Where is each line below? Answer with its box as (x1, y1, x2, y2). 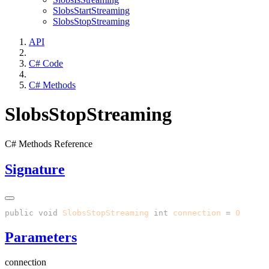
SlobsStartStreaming (53, 5, 130, 16)
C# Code (29, 58, 63, 68)
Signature (5, 161, 65, 177)
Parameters (5, 229, 77, 245)
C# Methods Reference (5, 138, 92, 149)
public (5, 208, 34, 217)
